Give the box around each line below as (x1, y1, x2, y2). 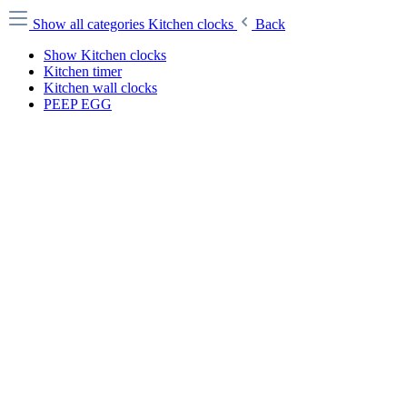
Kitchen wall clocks (44, 80, 157, 95)
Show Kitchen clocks (44, 47, 166, 63)
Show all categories (33, 16, 148, 32)
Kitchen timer (44, 64, 122, 79)
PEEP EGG (44, 96, 112, 112)
